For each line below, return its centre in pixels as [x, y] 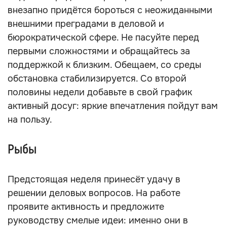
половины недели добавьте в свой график [100, 92]
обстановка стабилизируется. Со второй [97, 79]
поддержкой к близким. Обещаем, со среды [104, 65]
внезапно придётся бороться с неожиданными [110, 10]
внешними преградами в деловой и [86, 24]
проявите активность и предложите [86, 207]
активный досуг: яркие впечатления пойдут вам [113, 106]
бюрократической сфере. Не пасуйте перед [103, 37]
